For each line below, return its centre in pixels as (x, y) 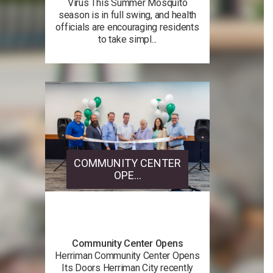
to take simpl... (127, 39)
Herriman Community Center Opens (127, 255)
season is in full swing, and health (127, 15)
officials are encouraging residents (127, 27)
